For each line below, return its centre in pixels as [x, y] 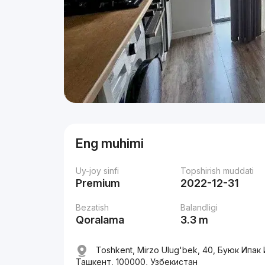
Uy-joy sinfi [98, 171]
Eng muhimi [110, 143]
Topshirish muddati [217, 171]
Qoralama [100, 220]
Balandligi [199, 207]
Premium [98, 183]
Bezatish [93, 207]
